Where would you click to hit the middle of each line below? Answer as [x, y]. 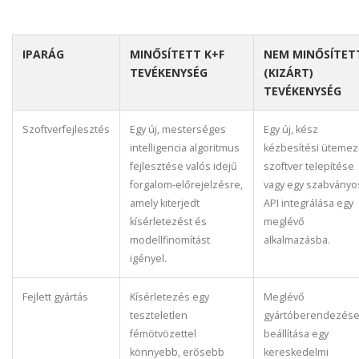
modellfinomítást [170, 240]
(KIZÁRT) [288, 73]
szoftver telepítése [309, 166]
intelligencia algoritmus [185, 148]
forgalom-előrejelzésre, [186, 185]
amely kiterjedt [165, 203]
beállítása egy [296, 334]
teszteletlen [159, 315]
